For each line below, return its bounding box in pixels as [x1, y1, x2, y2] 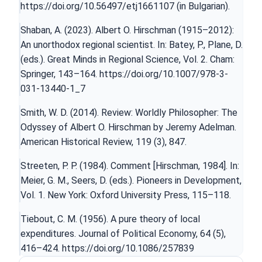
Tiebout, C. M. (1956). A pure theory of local [20, 213, 200, 225]
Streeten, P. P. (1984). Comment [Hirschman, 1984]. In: [20, 160, 239, 171]
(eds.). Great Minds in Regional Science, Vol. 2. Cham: [20, 53, 235, 65]
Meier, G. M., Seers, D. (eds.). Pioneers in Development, [20, 174, 242, 186]
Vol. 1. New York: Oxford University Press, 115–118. [20, 189, 231, 201]
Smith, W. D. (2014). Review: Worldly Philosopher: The [20, 106, 237, 118]
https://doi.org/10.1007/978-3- [99, 68, 228, 80]
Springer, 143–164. [20, 68, 99, 80]
